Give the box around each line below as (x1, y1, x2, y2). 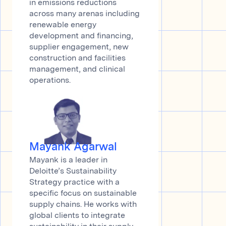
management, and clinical (29, 66, 125, 74)
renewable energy (29, 21, 96, 30)
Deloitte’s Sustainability (29, 167, 117, 176)
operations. (29, 77, 71, 85)
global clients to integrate (29, 211, 125, 220)
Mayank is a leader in (29, 156, 107, 164)
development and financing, (29, 32, 133, 41)
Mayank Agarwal (29, 141, 117, 153)
